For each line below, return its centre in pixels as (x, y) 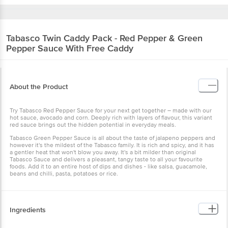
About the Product (39, 87)
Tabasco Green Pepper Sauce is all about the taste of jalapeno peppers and (112, 138)
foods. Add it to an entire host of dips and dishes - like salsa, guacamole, (108, 166)
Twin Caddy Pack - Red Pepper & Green (122, 38)
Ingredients (28, 210)
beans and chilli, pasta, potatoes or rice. (64, 174)
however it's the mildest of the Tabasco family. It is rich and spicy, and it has (112, 145)
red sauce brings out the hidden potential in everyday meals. (94, 125)
